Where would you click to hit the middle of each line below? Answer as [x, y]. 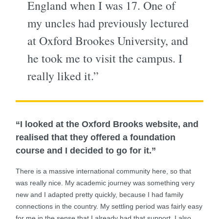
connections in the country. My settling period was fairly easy [109, 206]
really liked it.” [63, 76]
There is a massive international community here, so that [103, 171]
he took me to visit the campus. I [105, 58]
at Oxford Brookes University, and [108, 41]
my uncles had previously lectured [108, 23]
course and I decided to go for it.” [86, 151]
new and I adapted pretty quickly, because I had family [99, 195]
